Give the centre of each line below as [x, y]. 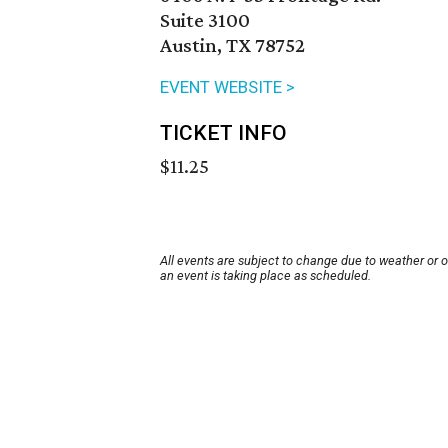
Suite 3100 [205, 20]
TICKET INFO [223, 133]
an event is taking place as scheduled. [265, 276]
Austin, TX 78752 [232, 45]
